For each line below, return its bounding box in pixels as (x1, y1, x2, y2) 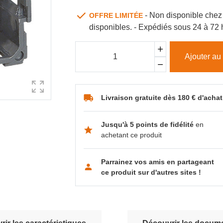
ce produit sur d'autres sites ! (101, 168, 202, 176)
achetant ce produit (101, 130, 162, 139)
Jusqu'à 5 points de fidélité (101, 120, 196, 128)
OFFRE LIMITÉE (89, 11, 145, 19)
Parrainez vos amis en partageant (101, 157, 215, 166)
